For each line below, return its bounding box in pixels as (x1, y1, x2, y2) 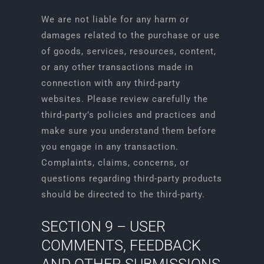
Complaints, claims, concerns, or (41, 157, 189, 168)
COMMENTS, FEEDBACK (41, 237, 201, 254)
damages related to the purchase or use (41, 30, 220, 41)
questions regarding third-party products (41, 173, 222, 184)
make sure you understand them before (41, 126, 216, 136)
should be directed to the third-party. (41, 189, 205, 200)
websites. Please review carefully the (41, 94, 208, 104)
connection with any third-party (41, 78, 180, 88)
